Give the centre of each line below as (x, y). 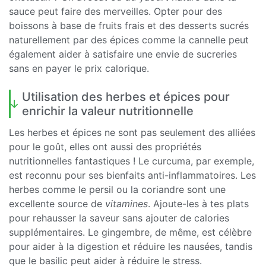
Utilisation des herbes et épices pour (126, 96)
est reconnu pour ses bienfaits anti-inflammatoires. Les (132, 175)
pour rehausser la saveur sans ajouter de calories (119, 218)
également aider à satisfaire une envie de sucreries (123, 54)
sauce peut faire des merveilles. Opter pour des (115, 11)
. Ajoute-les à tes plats (198, 203)
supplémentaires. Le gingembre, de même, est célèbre (130, 232)
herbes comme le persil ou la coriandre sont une (117, 189)
